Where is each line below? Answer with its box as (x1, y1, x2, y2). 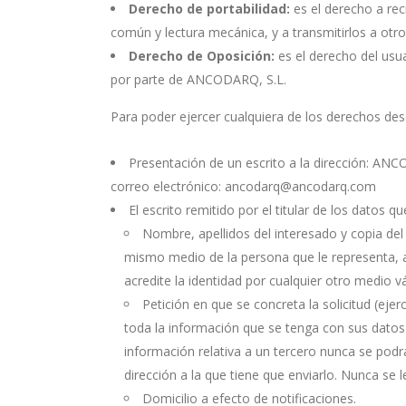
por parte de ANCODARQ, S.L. (111, 71, 286, 88)
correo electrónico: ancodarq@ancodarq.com (111, 178, 376, 195)
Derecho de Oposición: (129, 47, 275, 64)
